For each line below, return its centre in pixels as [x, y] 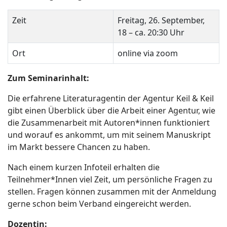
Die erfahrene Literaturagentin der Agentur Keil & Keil [111, 98]
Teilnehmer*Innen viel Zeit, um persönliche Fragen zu [110, 179]
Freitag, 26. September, [161, 20]
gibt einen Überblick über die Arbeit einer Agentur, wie [111, 110]
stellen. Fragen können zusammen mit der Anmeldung [112, 191]
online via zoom [148, 53]
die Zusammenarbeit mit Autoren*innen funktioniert [109, 122]
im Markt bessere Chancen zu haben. [79, 147]
